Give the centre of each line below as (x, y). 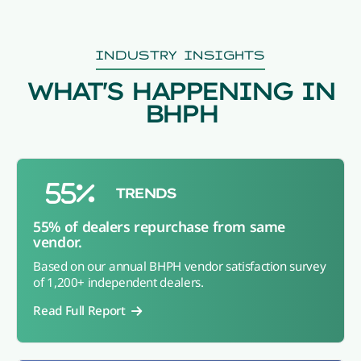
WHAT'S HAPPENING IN (180, 91)
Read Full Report (83, 311)
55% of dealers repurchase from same (159, 227)
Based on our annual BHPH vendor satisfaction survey (180, 266)
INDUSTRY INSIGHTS (180, 55)
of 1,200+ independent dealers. (118, 282)
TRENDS (145, 193)
